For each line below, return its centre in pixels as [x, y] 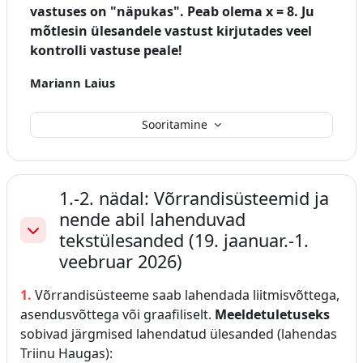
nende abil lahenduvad [152, 219]
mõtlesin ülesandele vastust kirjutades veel [171, 30]
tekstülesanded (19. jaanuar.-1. [184, 240]
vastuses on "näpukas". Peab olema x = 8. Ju [172, 11]
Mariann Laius [73, 82]
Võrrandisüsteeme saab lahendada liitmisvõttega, [187, 295]
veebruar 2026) [121, 261]
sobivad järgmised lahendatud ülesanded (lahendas [179, 333]
